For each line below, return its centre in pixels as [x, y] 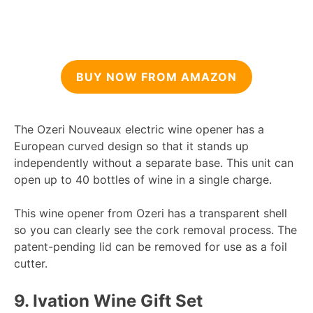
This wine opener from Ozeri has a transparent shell [151, 213]
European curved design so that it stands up [131, 146]
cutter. [31, 263]
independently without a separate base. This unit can [154, 162]
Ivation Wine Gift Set [116, 300]
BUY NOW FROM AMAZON [156, 77]
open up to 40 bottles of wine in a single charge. [143, 179]
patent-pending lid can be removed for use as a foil [151, 246]
